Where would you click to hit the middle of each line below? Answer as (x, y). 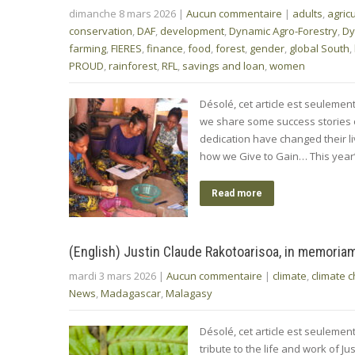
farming (88, 48)
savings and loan (223, 65)
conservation (101, 31)
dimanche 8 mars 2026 (122, 13)
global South (319, 48)
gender (267, 48)
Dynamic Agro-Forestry (283, 31)
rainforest (133, 65)
